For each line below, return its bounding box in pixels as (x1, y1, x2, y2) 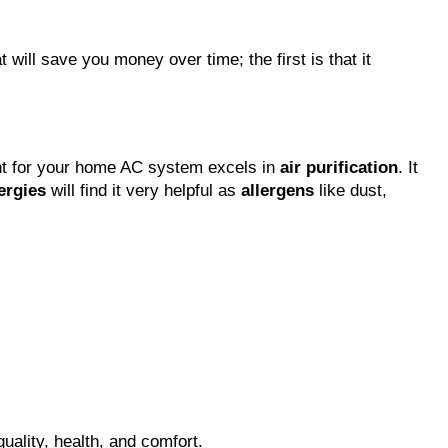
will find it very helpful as (46, 180, 241, 200)
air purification (280, 157, 398, 177)
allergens (241, 180, 314, 200)
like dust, (314, 180, 387, 200)
